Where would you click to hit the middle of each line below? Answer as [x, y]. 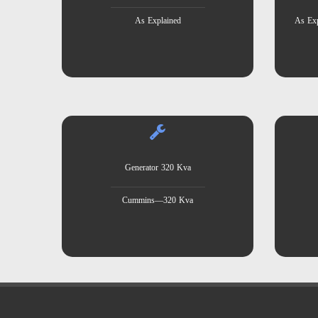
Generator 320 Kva [158, 168]
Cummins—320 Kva [158, 200]
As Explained [158, 21]
